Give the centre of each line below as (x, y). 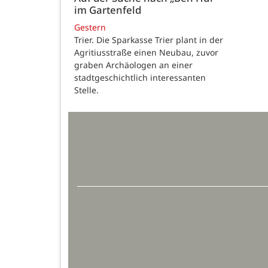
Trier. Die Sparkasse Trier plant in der (149, 40)
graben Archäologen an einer (133, 65)
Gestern (90, 28)
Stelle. (86, 90)
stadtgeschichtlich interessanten (140, 78)
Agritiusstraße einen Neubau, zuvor (146, 53)
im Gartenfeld (108, 10)
